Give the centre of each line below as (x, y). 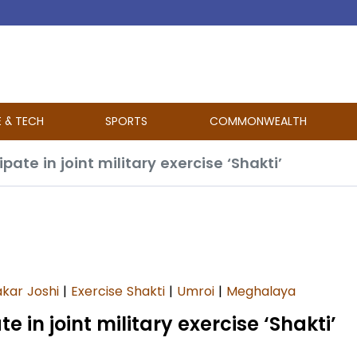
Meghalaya (261, 291)
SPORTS (127, 121)
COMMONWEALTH (258, 121)
